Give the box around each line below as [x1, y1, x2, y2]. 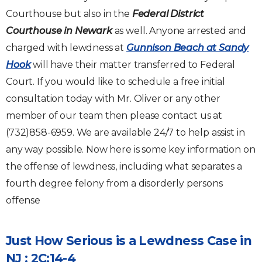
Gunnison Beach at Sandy [126, 42, 249, 53]
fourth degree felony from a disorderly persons [6, 178, 223, 189]
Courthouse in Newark [6, 25, 112, 36]
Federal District [132, 8, 205, 19]
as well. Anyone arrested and [114, 25, 247, 36]
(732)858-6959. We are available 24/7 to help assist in [6, 127, 245, 138]
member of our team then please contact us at [6, 110, 222, 121]
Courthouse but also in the [6, 8, 132, 19]
